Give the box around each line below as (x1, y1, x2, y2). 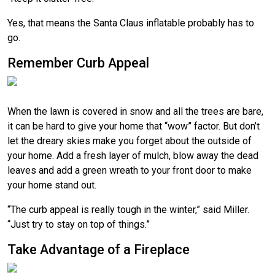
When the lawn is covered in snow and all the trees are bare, (7, 105, 263, 117)
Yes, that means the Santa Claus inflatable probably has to (7, 17, 254, 29)
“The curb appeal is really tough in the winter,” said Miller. (7, 203, 249, 215)
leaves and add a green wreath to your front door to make (7, 164, 252, 176)
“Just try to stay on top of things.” (7, 218, 150, 230)
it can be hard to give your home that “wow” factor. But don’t (7, 120, 260, 132)
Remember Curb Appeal (7, 55, 149, 71)
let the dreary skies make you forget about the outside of (7, 134, 252, 147)
